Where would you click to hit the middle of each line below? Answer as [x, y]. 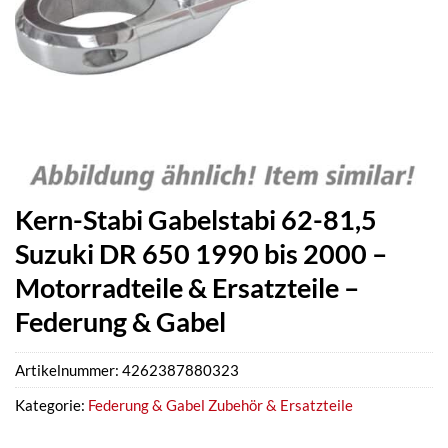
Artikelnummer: [68, 370]
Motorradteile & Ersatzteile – [187, 287]
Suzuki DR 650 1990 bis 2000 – [201, 253]
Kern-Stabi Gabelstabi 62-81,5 [196, 219]
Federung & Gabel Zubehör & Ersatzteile [220, 405]
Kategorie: [51, 405]
